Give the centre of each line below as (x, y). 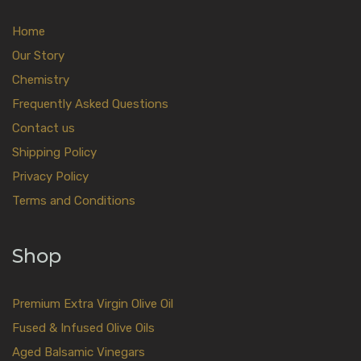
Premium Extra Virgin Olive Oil (93, 303)
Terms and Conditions (74, 200)
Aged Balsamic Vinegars (79, 352)
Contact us (44, 128)
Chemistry (41, 79)
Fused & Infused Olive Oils (83, 328)
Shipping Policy (54, 152)
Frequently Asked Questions (90, 104)
